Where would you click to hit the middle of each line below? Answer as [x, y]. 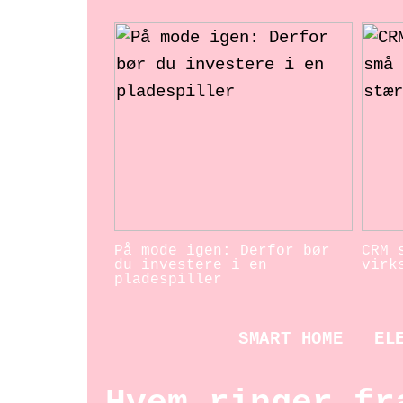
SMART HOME [291, 339]
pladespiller [168, 280]
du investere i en [191, 266]
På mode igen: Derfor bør [222, 251]
